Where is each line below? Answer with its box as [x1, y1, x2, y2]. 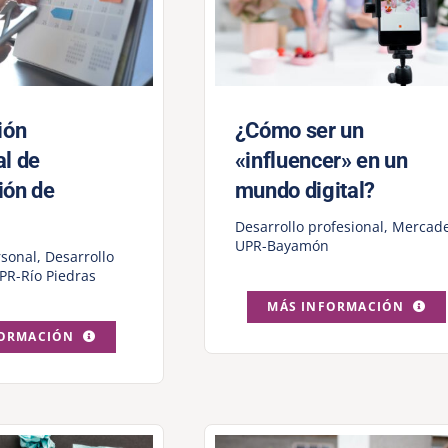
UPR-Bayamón [234, 236, 329, 256]
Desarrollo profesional [234, 217, 384, 237]
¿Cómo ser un [234, 118, 364, 144]
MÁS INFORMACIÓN [267, 298, 405, 316]
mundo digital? [234, 178, 376, 204]
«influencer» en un [234, 148, 408, 174]
